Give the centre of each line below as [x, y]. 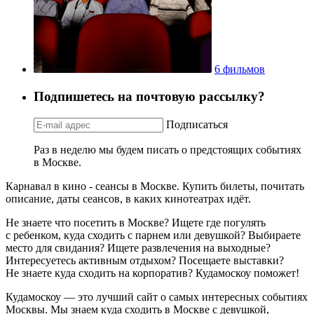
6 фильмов [240, 69]
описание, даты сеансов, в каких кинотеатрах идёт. [128, 198]
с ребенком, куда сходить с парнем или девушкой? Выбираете [153, 235]
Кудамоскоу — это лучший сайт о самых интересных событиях [157, 296]
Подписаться [197, 124]
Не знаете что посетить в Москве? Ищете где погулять [136, 222]
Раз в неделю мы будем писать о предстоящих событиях [168, 149]
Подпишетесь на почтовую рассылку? [149, 96]
